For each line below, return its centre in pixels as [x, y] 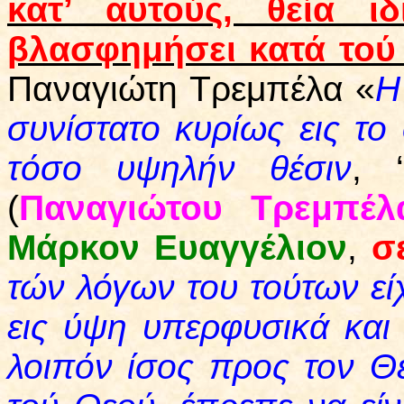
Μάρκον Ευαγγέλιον [178, 248]
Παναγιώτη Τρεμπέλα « [191, 89]
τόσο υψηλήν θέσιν [179, 169]
